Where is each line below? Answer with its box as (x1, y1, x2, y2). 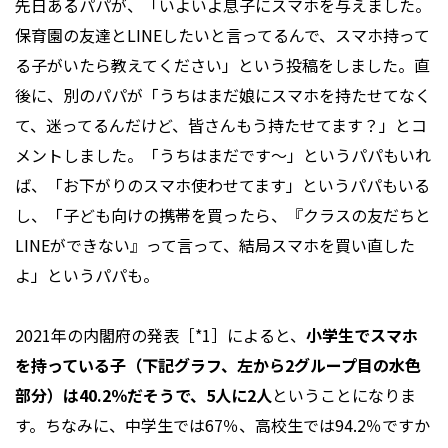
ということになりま (272, 383, 416, 408)
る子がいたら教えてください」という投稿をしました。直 (15, 53, 430, 78)
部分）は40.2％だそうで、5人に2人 (15, 383, 272, 408)
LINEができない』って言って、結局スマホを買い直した (15, 233, 415, 258)
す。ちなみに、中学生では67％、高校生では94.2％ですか (15, 413, 430, 438)
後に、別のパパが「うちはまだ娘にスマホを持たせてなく (15, 83, 431, 108)
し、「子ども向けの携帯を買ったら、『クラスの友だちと (15, 203, 431, 228)
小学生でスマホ (306, 323, 418, 348)
